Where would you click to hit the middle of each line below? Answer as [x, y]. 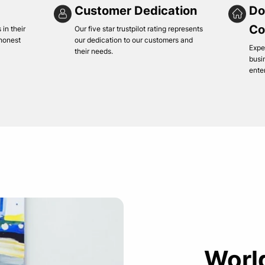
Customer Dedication [136, 11]
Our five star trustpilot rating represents [139, 29]
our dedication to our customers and [134, 40]
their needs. [94, 51]
